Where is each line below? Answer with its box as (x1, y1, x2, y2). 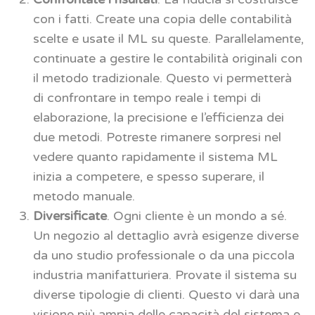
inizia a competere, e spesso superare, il (33, 168, 264, 184)
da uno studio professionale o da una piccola (33, 247, 295, 263)
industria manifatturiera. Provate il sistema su (33, 266, 297, 283)
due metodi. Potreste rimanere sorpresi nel (33, 129, 281, 145)
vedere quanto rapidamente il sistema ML (33, 148, 278, 165)
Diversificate (33, 207, 107, 224)
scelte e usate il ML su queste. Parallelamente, (33, 30, 304, 46)
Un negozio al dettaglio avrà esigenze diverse (33, 227, 299, 243)
